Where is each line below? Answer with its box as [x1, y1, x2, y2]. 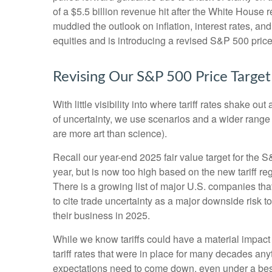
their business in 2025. [53, 208, 150, 222]
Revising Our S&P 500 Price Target [53, 70, 271, 84]
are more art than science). [53, 126, 167, 140]
